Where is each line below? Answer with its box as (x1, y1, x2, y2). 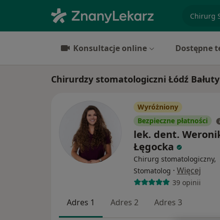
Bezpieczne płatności (137, 116, 208, 125)
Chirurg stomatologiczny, (134, 154, 216, 164)
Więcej (177, 165, 201, 176)
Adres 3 (154, 197, 182, 208)
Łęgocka (134, 140, 174, 153)
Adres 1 (67, 197, 95, 208)
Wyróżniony (137, 102, 178, 111)
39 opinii (172, 177, 201, 187)
